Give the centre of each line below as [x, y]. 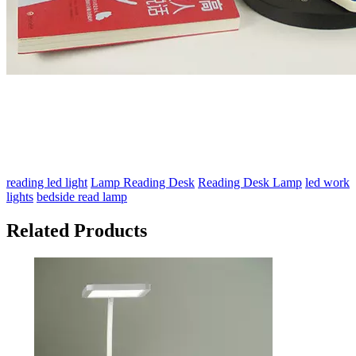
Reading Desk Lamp [250, 182]
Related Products [77, 230]
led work [327, 182]
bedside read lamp [82, 196]
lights [20, 196]
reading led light [47, 182]
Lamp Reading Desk [143, 182]
